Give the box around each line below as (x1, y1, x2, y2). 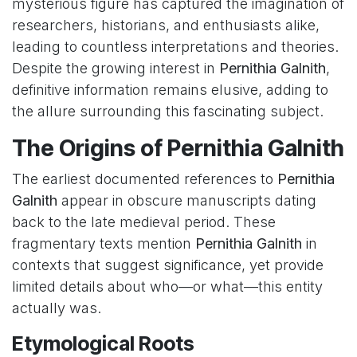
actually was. (12, 300, 101, 317)
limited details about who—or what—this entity (12, 278, 323, 296)
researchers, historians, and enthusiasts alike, (12, 17, 320, 34)
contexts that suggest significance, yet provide (12, 257, 324, 274)
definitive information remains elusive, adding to (12, 81, 328, 99)
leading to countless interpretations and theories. (12, 38, 339, 56)
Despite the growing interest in (12, 60, 219, 77)
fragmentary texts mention (12, 235, 195, 253)
